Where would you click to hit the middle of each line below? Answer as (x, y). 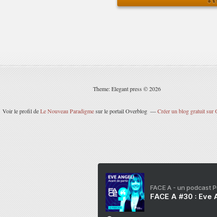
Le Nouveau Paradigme (67, 111)
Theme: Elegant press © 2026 (127, 89)
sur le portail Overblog (121, 111)
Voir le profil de (21, 111)
